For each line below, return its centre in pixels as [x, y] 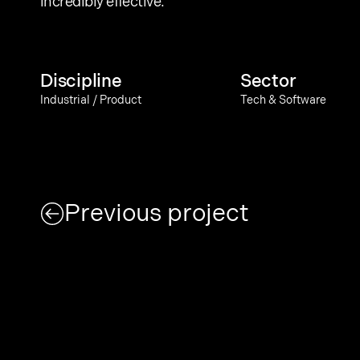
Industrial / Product [91, 100]
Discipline [81, 82]
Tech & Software [283, 100]
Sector [268, 82]
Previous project [156, 214]
